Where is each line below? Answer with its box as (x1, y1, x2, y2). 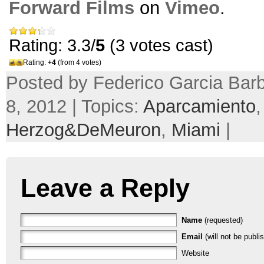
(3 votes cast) (105, 35, 213, 55)
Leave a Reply (21, 174, 190, 203)
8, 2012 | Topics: (6, 96, 143, 117)
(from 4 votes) (56, 58, 101, 67)
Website (181, 249, 209, 258)
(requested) (204, 216, 243, 225)
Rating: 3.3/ (9, 35, 95, 55)
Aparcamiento (143, 96, 256, 117)
